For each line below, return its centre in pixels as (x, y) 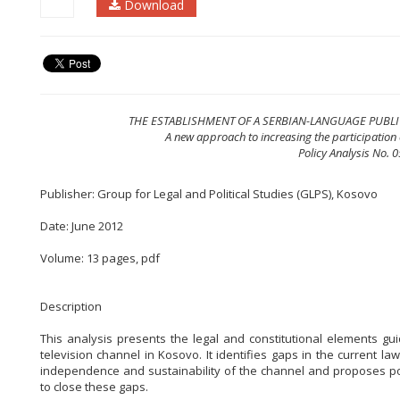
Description (71, 307)
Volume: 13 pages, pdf (100, 258)
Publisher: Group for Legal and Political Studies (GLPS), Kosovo (209, 194)
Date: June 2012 (82, 226)
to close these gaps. (94, 387)
